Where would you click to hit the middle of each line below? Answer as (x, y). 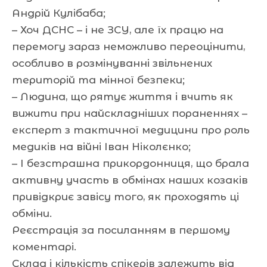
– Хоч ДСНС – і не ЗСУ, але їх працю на (118, 30)
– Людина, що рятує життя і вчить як (122, 96)
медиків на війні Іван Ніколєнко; (101, 146)
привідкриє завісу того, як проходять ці (125, 196)
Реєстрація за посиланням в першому (121, 230)
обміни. (32, 213)
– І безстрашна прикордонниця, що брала (131, 163)
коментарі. (44, 246)
